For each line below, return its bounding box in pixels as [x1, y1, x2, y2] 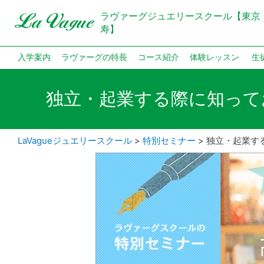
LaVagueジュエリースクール [18, 135, 132, 146]
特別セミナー [143, 135, 196, 146]
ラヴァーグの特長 [61, 52, 127, 62]
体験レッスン [190, 52, 239, 62]
